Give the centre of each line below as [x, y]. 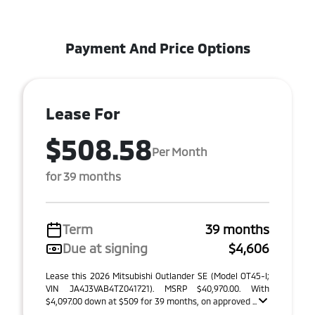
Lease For [83, 113]
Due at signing [105, 248]
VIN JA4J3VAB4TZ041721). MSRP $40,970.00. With [157, 288]
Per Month [180, 151]
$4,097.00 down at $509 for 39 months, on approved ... [152, 301]
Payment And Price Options [157, 48]
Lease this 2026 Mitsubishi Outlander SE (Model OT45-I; [157, 276]
